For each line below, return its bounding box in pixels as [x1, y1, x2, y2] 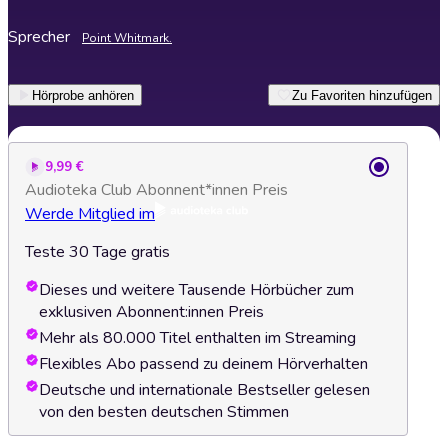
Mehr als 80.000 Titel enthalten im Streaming [39, 327, 356, 349]
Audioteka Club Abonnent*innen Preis [25, 179, 288, 201]
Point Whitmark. [82, 30, 172, 46]
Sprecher [8, 26, 70, 48]
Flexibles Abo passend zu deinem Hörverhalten [39, 353, 368, 375]
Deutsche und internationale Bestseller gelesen [39, 379, 370, 401]
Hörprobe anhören [32, 87, 134, 103]
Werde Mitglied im [25, 203, 155, 225]
